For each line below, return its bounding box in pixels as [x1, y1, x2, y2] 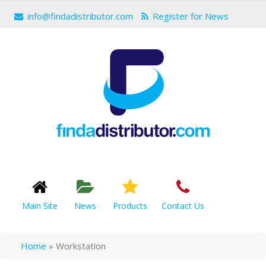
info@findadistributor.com [27, 10, 133, 22]
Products [113, 200, 147, 211]
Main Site [22, 200, 58, 211]
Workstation [56, 240, 106, 252]
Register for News [153, 10, 229, 22]
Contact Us [161, 200, 204, 211]
